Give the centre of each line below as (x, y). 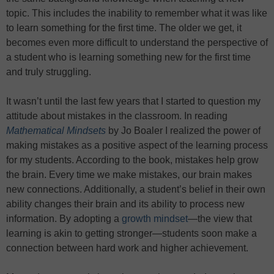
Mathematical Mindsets (56, 131)
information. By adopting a (64, 219)
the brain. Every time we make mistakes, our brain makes (129, 175)
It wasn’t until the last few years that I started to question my (133, 101)
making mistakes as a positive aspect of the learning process (137, 145)
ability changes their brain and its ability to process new (125, 204)
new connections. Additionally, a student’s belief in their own (136, 189)
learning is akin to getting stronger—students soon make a (131, 233)
